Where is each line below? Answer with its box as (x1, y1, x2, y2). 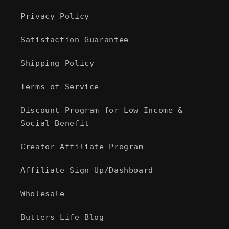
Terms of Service (20, 82, 100, 91)
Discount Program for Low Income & (20, 105, 183, 114)
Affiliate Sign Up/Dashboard (20, 165, 154, 174)
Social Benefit (20, 118, 89, 127)
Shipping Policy (20, 58, 95, 67)
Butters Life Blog (20, 212, 104, 221)
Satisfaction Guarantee (20, 35, 129, 44)
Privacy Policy (20, 11, 89, 20)
